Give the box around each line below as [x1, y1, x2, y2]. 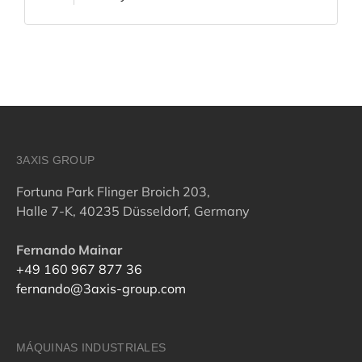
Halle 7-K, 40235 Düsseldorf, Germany [16, 202, 250, 219]
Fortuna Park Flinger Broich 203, [16, 183, 210, 200]
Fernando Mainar [16, 241, 122, 258]
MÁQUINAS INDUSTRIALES [16, 341, 166, 355]
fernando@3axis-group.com [16, 280, 186, 297]
